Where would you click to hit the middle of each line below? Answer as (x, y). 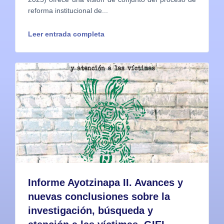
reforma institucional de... (68, 11)
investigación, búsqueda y (90, 211)
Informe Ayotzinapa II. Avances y (105, 183)
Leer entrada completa (66, 34)
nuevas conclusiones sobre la (99, 197)
